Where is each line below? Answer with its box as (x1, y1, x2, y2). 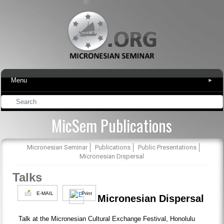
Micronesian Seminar (26, 143, 87, 151)
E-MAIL (36, 190, 54, 196)
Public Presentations (137, 143, 196, 151)
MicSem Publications (51, 113, 172, 137)
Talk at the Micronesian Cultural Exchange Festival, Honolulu (18, 215, 195, 223)
